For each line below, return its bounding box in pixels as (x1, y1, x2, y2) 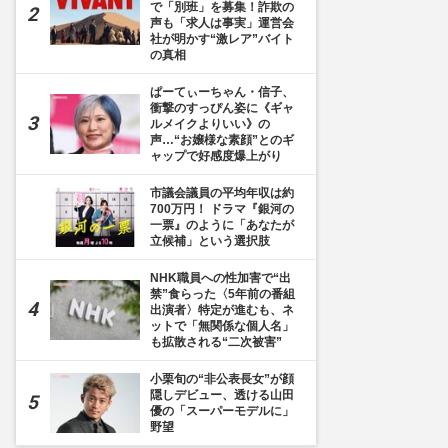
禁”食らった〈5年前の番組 (150, 287, 295, 301)
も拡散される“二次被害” (150, 335, 282, 349)
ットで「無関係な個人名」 (150, 319, 294, 333)
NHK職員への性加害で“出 (150, 271, 291, 285)
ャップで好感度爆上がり (150, 149, 282, 163)
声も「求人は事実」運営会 (150, 16, 294, 30)
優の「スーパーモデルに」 (150, 404, 294, 418)
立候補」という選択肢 (150, 234, 270, 248)
